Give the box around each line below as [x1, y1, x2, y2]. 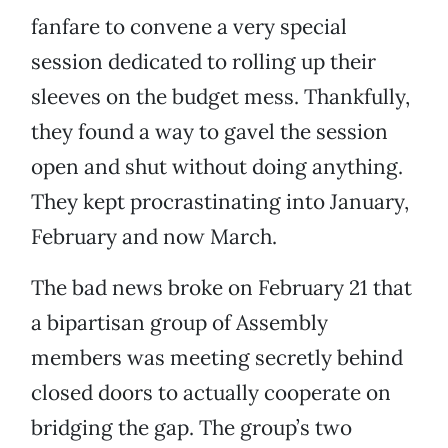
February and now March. [31, 223, 277, 251]
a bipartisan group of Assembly [31, 309, 328, 337]
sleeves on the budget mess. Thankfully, [31, 83, 410, 111]
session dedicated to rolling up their [31, 48, 376, 76]
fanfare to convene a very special [31, 13, 347, 41]
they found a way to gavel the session [31, 118, 388, 146]
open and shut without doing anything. [31, 153, 403, 181]
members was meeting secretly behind [31, 344, 403, 372]
